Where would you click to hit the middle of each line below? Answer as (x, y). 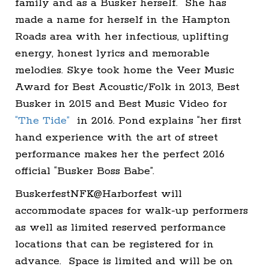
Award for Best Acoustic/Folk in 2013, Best (127, 87)
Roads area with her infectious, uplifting (122, 36)
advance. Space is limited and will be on (124, 261)
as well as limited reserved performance (120, 227)
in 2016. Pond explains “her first (156, 120)
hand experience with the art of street (116, 137)
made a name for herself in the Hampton (123, 20)
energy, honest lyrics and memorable (112, 53)
